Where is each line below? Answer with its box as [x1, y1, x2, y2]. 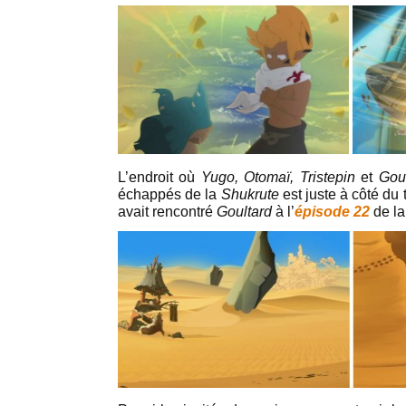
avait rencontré [118, 203, 217, 219]
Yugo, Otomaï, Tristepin [200, 169, 355, 185]
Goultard [217, 203, 272, 219]
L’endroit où [118, 169, 201, 185]
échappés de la [118, 186, 221, 202]
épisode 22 [295, 203, 370, 219]
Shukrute [220, 186, 279, 202]
